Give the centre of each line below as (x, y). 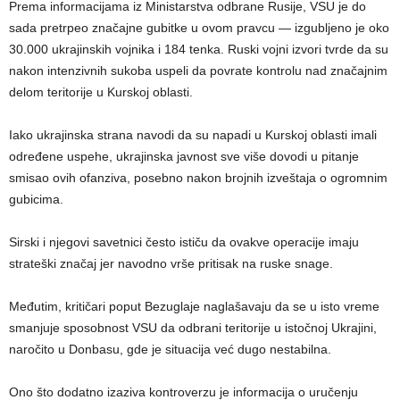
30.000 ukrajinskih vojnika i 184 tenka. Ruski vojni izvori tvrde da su (199, 49)
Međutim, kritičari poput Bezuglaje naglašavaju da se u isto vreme (194, 306)
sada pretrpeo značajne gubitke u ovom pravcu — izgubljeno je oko (199, 27)
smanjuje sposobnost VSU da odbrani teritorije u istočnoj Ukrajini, (193, 327)
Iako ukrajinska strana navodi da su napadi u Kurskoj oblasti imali (193, 134)
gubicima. (36, 199)
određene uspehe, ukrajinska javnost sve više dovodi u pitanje (184, 156)
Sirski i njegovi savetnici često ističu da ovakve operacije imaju (184, 242)
